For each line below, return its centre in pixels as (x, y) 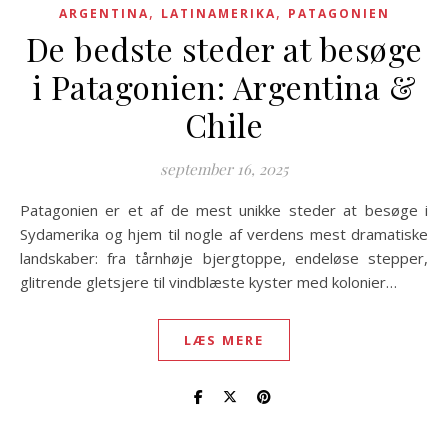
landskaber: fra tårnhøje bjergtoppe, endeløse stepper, (224, 258)
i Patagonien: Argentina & (224, 86)
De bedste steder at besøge (224, 48)
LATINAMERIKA (218, 13)
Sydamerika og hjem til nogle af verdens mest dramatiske (224, 234)
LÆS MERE (224, 340)
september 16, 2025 (224, 169)
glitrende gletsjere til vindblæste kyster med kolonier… (208, 282)
